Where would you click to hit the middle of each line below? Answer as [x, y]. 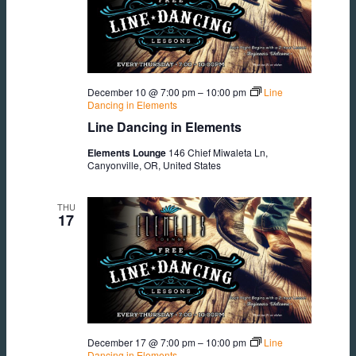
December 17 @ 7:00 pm [141, 342]
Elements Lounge [128, 153]
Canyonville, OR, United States [154, 165]
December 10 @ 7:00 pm [141, 92]
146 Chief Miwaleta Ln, [218, 153]
